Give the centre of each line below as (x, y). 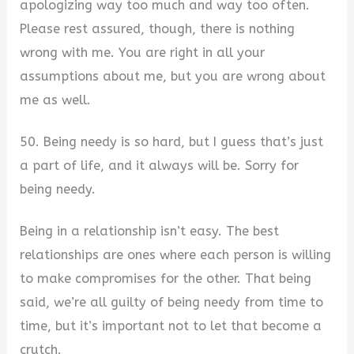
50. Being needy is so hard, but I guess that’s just (172, 142)
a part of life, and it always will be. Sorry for (160, 166)
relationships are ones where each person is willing (176, 254)
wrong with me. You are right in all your (143, 53)
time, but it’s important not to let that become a (171, 326)
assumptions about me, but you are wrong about (173, 77)
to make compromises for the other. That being (166, 278)
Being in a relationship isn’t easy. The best (150, 231)
